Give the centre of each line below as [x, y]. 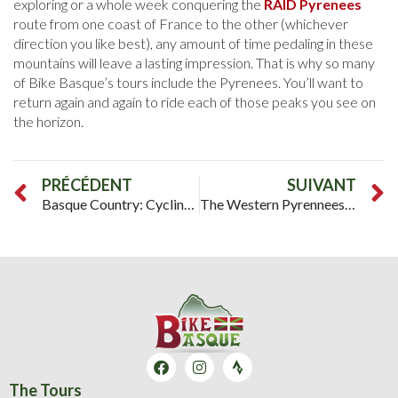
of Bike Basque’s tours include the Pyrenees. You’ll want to [188, 83]
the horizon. [48, 122]
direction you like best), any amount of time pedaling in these [193, 44]
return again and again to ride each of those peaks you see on [195, 102]
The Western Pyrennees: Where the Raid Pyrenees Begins [350, 204]
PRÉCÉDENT [87, 185]
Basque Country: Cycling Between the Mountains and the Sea [189, 204]
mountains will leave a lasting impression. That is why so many [194, 63]
